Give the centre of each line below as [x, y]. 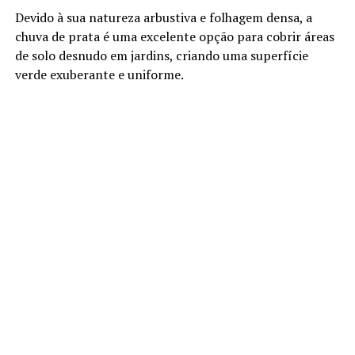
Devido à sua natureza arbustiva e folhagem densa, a [163, 18]
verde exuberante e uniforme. [99, 75]
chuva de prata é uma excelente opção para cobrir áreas [174, 37]
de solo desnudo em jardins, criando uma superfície [161, 56]
